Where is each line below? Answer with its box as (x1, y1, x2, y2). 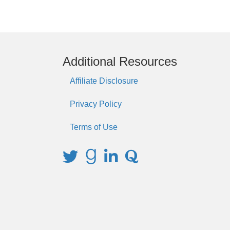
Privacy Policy (70, 99, 122, 108)
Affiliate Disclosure (70, 76, 138, 85)
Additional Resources (63, 54, 177, 68)
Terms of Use (70, 122, 118, 131)
